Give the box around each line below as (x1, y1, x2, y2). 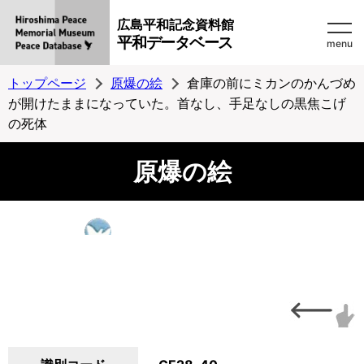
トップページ (8, 75, 86, 91)
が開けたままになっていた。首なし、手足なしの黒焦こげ (8, 95, 346, 111)
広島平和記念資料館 (117, 16, 234, 32)
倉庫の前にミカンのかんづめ (187, 75, 356, 91)
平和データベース (117, 33, 232, 52)
